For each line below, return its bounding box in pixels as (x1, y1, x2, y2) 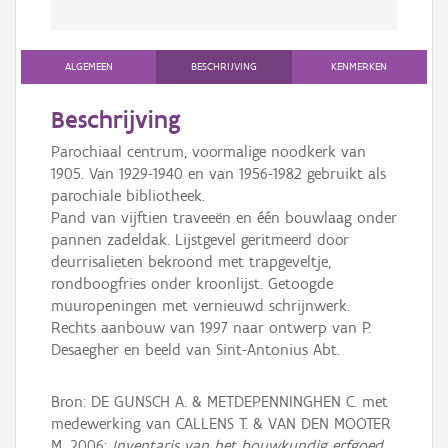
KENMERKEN (331, 60, 388, 74)
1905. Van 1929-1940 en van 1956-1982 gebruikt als (51, 164, 386, 184)
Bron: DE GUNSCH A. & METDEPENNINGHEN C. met (51, 392, 388, 411)
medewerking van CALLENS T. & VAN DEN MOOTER (51, 414, 391, 433)
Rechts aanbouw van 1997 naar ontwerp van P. (51, 318, 371, 338)
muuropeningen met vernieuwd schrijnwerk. (51, 296, 350, 316)
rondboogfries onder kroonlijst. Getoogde (51, 274, 333, 294)
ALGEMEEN (64, 60, 113, 74)
